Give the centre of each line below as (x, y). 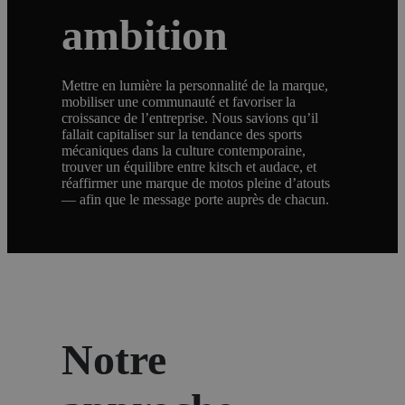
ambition (145, 35)
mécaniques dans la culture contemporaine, (184, 151)
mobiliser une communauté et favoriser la (179, 102)
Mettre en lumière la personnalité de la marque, (195, 86)
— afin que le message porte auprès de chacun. (196, 200)
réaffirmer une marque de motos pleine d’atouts (196, 184)
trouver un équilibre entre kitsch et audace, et (189, 167)
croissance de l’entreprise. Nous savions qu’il (190, 118)
